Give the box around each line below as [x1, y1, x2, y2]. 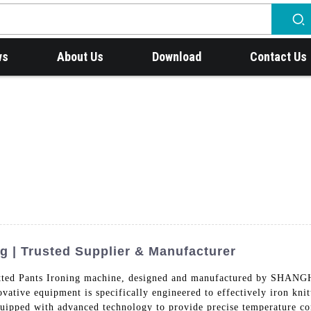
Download [152, 49, 202, 64]
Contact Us [250, 49, 308, 64]
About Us [57, 49, 104, 64]
